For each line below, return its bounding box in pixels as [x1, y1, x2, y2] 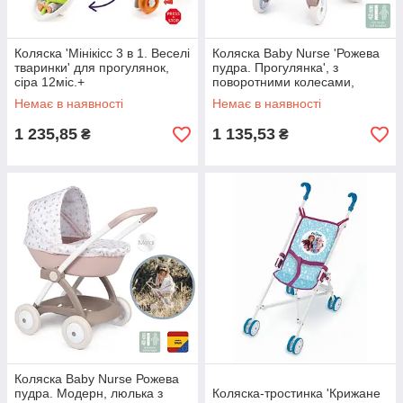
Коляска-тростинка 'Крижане [212, 386, 381, 400]
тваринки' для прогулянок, [14, 60, 169, 75]
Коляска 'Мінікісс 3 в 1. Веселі [14, 46, 190, 60]
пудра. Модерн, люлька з [14, 386, 163, 400]
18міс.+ [212, 89, 255, 103]
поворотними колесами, [212, 75, 354, 89]
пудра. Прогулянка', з [212, 60, 338, 75]
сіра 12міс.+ [14, 75, 85, 89]
